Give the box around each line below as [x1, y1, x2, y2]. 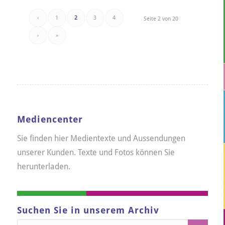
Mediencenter [17, 115, 83, 125]
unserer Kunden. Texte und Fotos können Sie [17, 148, 175, 158]
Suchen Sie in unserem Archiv [17, 205, 159, 215]
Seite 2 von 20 [144, 16, 179, 23]
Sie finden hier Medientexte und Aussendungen [17, 134, 185, 144]
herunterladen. [17, 162, 70, 172]
